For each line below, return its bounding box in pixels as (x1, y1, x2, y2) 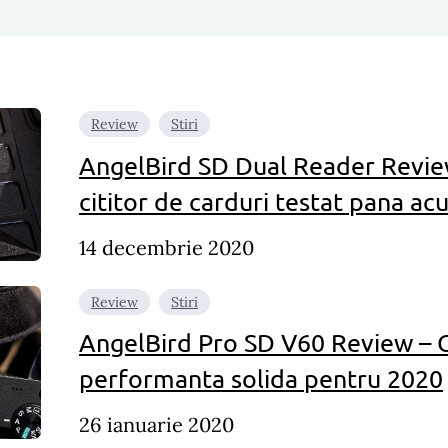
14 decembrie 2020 (79, 234, 255, 260)
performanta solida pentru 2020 (79, 363, 444, 394)
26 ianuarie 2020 (79, 412, 235, 437)
